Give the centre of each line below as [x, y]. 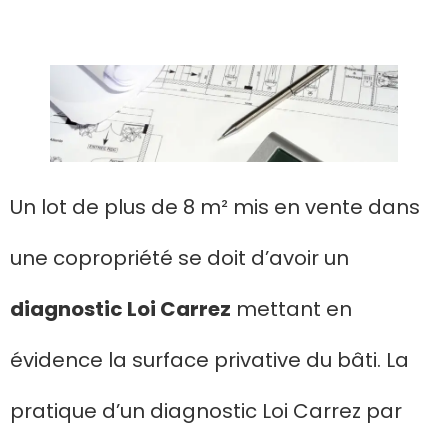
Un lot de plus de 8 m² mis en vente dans [215, 206]
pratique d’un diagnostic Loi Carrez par [206, 410]
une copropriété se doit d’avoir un [179, 257]
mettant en [291, 308]
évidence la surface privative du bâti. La [209, 359]
